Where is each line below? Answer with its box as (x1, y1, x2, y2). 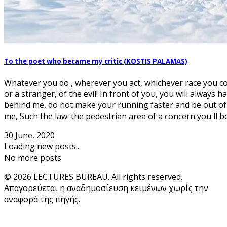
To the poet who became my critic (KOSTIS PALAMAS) (4, 57, 187, 66)
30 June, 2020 (4, 130, 55, 141)
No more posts (4, 152, 61, 164)
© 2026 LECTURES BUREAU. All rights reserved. (4, 171, 182, 183)
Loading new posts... (4, 141, 81, 153)
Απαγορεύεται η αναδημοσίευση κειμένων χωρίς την (4, 182, 208, 194)
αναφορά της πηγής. (4, 194, 80, 205)
